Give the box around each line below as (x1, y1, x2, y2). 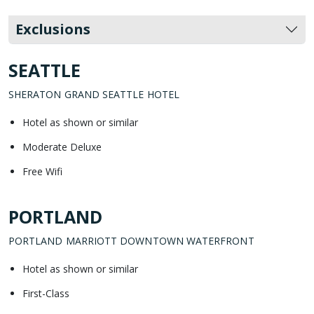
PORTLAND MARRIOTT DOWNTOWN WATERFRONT (8, 233, 254, 247)
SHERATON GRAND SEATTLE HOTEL (8, 87, 179, 101)
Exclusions (15, 19, 90, 39)
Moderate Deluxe (22, 139, 102, 153)
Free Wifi (22, 164, 62, 178)
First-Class (22, 286, 69, 300)
